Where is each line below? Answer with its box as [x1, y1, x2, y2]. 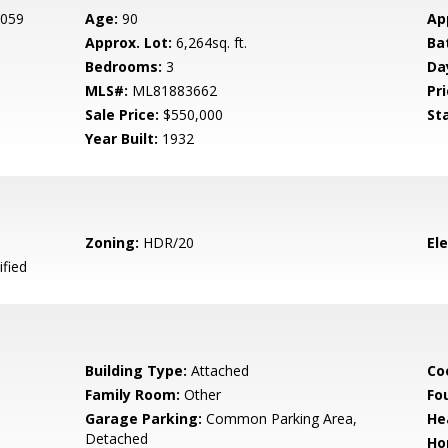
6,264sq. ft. [172, 33, 248, 52]
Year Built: [85, 129, 159, 148]
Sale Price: [85, 105, 160, 124]
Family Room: [85, 385, 181, 404]
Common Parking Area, [202, 409, 358, 428]
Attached [187, 361, 250, 380]
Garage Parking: [85, 409, 203, 428]
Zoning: [85, 233, 140, 252]
